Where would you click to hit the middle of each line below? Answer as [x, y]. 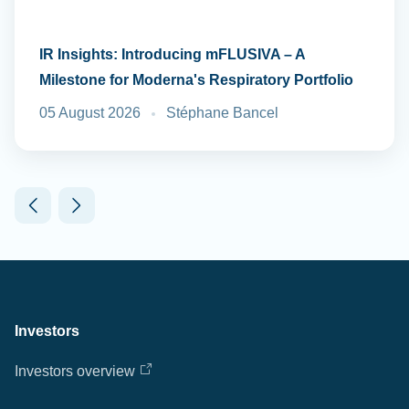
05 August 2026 [90, 112]
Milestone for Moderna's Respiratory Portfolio [197, 79]
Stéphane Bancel [223, 112]
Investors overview [75, 371]
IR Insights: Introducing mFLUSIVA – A [173, 54]
